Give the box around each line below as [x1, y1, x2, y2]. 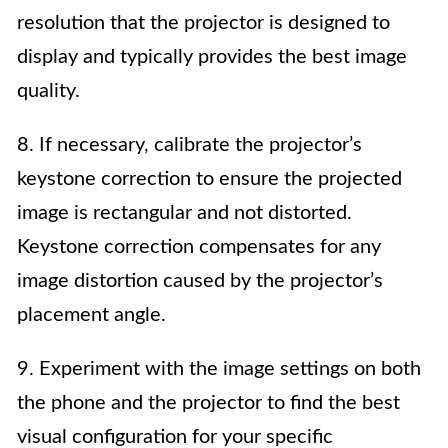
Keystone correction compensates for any [17, 237, 381, 257]
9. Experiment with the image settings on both [17, 359, 421, 379]
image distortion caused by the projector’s [17, 271, 383, 291]
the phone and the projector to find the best [17, 393, 400, 413]
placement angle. [17, 305, 166, 325]
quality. [17, 81, 80, 101]
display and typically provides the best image [17, 47, 407, 67]
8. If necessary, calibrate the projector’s [17, 135, 362, 155]
